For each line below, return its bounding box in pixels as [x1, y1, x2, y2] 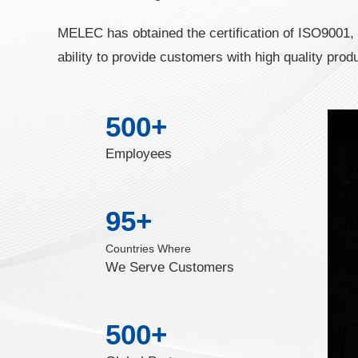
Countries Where [105, 242, 191, 255]
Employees [105, 146, 172, 161]
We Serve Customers [105, 260, 234, 275]
